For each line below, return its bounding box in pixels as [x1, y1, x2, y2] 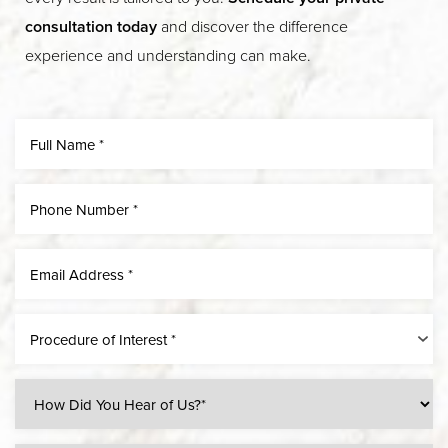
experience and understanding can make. [25, 44, 311, 66]
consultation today [25, 15, 157, 38]
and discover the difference [157, 15, 348, 37]
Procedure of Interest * [30, 328, 176, 350]
